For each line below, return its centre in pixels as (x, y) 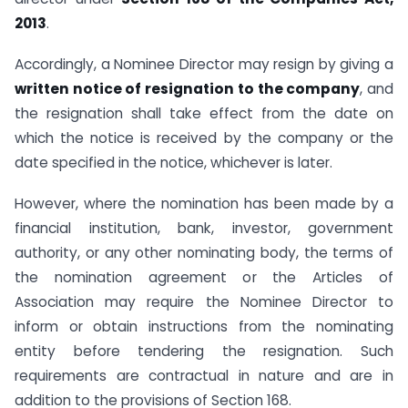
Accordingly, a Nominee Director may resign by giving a (204, 65)
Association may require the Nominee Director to (204, 301)
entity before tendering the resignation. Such (204, 351)
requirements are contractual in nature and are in (204, 375)
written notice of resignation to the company (188, 89)
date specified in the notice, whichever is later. (173, 163)
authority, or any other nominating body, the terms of (204, 252)
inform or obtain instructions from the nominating (204, 326)
